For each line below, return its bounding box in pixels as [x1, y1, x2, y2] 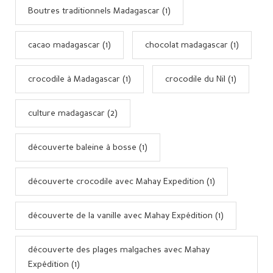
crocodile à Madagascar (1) [28, 74, 131, 83]
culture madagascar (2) [28, 108, 118, 118]
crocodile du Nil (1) [165, 74, 236, 83]
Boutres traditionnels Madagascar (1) [28, 6, 171, 15]
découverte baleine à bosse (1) [28, 143, 147, 152]
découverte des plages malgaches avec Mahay [28, 245, 210, 254]
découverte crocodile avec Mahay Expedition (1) [28, 177, 215, 186]
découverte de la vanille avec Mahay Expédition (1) [28, 211, 224, 220]
